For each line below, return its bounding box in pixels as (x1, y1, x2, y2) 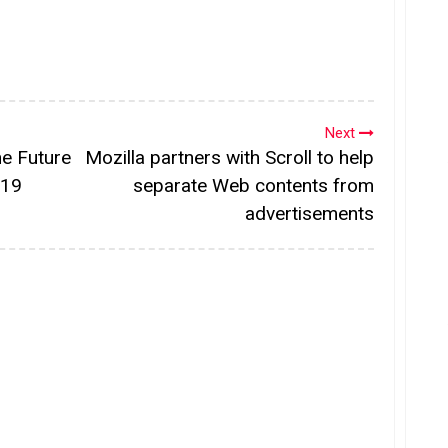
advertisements (245, 201, 374, 225)
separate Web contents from (133, 173, 374, 197)
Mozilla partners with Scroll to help (85, 145, 374, 169)
